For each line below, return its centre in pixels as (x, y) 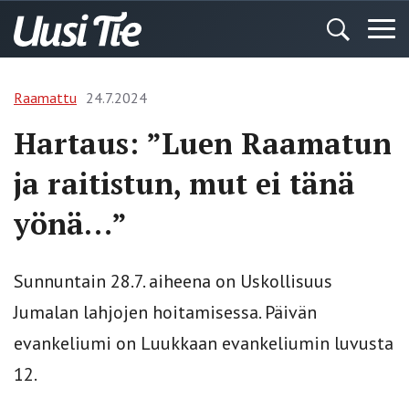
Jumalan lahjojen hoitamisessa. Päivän (165, 312)
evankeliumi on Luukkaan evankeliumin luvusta (204, 343)
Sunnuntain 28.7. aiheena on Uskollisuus (173, 281)
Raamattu (45, 98)
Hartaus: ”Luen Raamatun (203, 143)
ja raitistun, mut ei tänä (184, 184)
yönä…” (70, 224)
